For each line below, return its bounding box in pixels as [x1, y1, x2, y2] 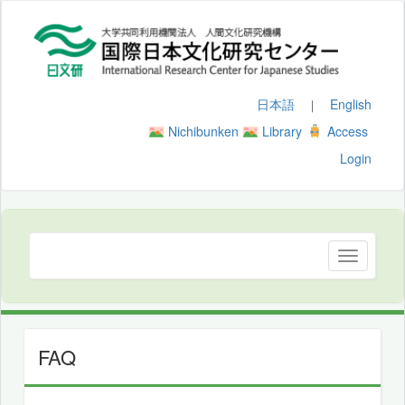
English [330, 95, 372, 113]
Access [327, 122, 368, 140]
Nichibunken [168, 122, 239, 140]
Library [262, 122, 302, 140]
